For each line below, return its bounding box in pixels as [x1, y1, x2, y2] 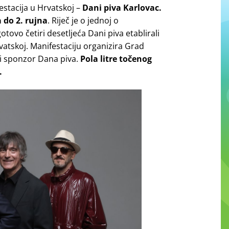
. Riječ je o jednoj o [48, 15, 119, 26]
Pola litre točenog [78, 53, 152, 64]
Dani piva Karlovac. [82, 2, 162, 13]
